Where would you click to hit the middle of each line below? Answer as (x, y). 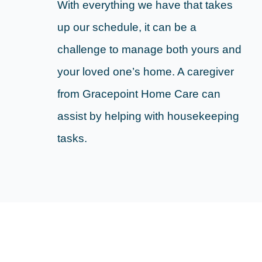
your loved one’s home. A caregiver (145, 72)
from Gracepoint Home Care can (139, 94)
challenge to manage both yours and (149, 50)
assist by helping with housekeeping (148, 116)
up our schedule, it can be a (127, 27)
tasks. (72, 139)
